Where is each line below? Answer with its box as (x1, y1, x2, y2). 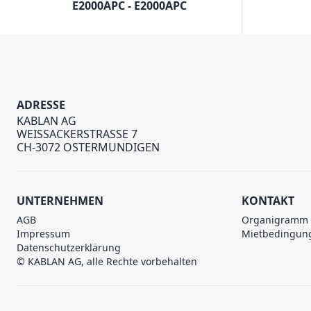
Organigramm (242, 212, 308, 226)
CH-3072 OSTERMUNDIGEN (17, 139, 160, 155)
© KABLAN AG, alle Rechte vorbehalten (17, 254, 197, 268)
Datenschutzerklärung (17, 240, 121, 254)
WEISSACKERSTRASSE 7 (17, 126, 137, 142)
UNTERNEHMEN (17, 192, 103, 208)
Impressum (17, 226, 70, 240)
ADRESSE (17, 96, 65, 112)
